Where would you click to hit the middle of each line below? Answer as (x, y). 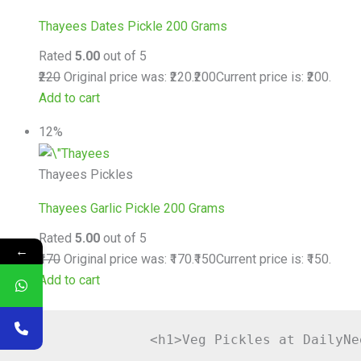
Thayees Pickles (86, 174)
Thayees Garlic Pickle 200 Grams (132, 208)
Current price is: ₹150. (274, 259)
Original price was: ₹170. (127, 259)
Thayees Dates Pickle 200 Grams (133, 26)
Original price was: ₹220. (127, 77)
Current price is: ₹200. (274, 77)
